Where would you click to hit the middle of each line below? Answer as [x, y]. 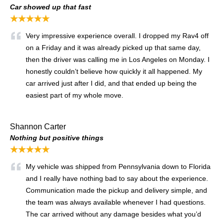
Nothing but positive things [57, 138]
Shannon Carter [38, 126]
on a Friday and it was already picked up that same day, [113, 47]
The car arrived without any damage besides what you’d [113, 214]
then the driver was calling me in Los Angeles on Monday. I [118, 59]
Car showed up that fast [51, 7]
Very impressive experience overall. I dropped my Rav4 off [117, 35]
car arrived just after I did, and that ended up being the [111, 83]
